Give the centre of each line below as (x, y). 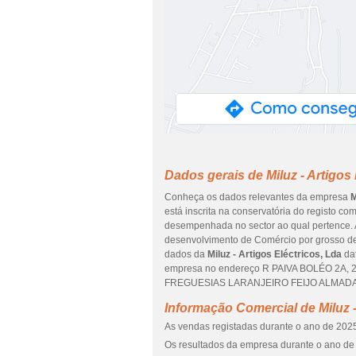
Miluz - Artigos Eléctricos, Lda (275, 254)
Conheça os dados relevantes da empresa (257, 197)
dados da (186, 254)
